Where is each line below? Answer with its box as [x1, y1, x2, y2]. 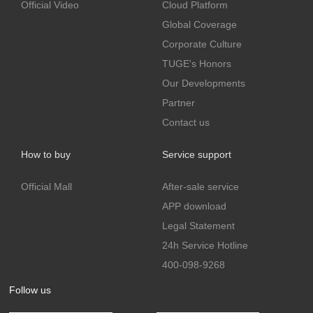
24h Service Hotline [162, 239, 249, 251]
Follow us [9, 284, 52, 296]
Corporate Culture [162, 38, 242, 50]
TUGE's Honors [162, 57, 232, 69]
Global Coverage [162, 18, 238, 30]
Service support [162, 148, 232, 160]
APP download [162, 200, 227, 212]
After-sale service [162, 180, 240, 192]
